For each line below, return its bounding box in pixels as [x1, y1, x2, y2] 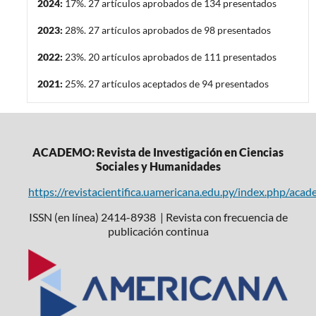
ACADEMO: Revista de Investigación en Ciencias [32, 145, 284, 159]
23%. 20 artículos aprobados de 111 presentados [64, 51, 276, 63]
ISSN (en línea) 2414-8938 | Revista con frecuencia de [28, 209, 288, 224]
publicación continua [107, 224, 209, 238]
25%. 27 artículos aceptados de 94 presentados [64, 78, 269, 90]
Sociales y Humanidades [95, 159, 221, 174]
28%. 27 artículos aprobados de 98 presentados [64, 24, 271, 37]
